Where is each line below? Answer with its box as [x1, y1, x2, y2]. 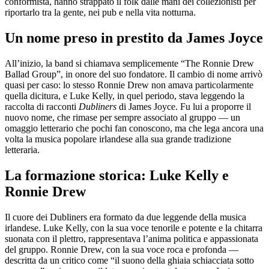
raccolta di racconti [5, 101, 79, 112]
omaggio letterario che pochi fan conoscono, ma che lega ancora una [5, 122, 264, 133]
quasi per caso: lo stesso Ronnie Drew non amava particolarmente [5, 79, 253, 90]
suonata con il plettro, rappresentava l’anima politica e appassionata [5, 233, 258, 244]
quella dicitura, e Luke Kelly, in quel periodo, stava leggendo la [5, 90, 244, 101]
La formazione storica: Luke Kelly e [5, 167, 229, 183]
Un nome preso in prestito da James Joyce [5, 29, 263, 46]
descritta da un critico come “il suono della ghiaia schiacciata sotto [5, 255, 254, 265]
